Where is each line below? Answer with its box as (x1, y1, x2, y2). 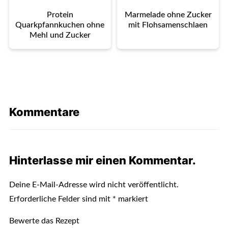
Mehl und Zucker (29, 31, 91, 39)
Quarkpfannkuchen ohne (15, 20, 105, 29)
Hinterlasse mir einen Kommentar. (9, 153, 196, 167)
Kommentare (9, 105, 79, 119)
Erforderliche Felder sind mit (9, 194, 112, 203)
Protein (46, 10, 73, 19)
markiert (116, 194, 148, 203)
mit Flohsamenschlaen (128, 20, 208, 29)
